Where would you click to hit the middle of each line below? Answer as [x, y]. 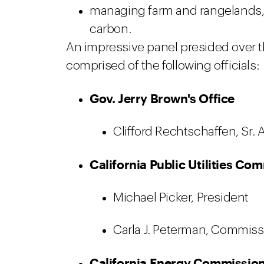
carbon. [110, 29]
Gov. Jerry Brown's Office [162, 98]
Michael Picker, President [181, 198]
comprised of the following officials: [163, 66]
